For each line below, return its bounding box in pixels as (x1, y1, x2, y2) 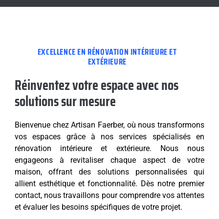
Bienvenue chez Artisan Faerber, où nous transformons (15, 120, 204, 130)
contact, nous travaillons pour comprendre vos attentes (15, 191, 204, 200)
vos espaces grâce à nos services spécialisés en (15, 132, 204, 142)
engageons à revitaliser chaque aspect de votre (15, 155, 204, 165)
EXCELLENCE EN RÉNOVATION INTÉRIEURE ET (37, 45, 177, 59)
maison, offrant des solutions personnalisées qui (15, 167, 204, 177)
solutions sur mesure (15, 90, 116, 112)
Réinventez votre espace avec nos (15, 74, 178, 96)
